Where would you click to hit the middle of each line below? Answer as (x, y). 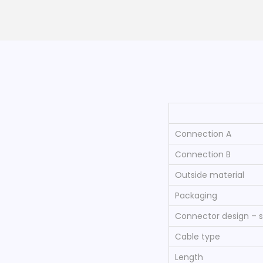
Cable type (198, 236)
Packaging (196, 195)
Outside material (210, 175)
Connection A (203, 134)
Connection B (203, 154)
